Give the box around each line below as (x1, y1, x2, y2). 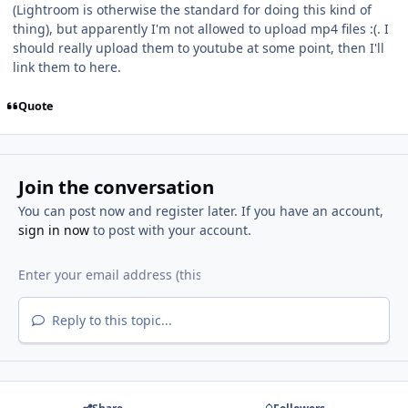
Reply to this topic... (47, 311, 172, 329)
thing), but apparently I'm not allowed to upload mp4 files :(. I (13, 20, 389, 38)
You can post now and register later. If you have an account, (17, 201, 383, 219)
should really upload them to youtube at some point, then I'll (13, 39, 384, 57)
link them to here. (13, 58, 121, 76)
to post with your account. (88, 220, 251, 239)
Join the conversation (17, 173, 214, 199)
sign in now (17, 220, 89, 239)
